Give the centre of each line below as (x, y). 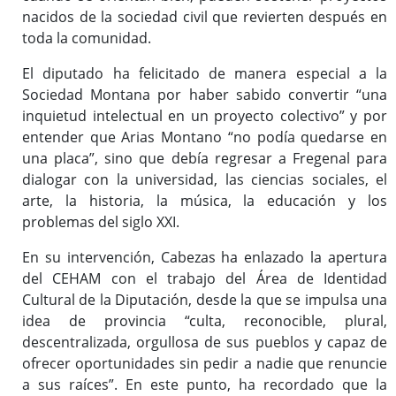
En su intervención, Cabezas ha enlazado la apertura (205, 258)
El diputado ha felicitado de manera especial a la (205, 74)
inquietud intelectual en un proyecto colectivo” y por (205, 116)
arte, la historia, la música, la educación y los (205, 201)
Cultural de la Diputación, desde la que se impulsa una (205, 300)
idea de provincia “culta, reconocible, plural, (205, 321)
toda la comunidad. (87, 38)
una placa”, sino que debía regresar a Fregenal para (205, 159)
